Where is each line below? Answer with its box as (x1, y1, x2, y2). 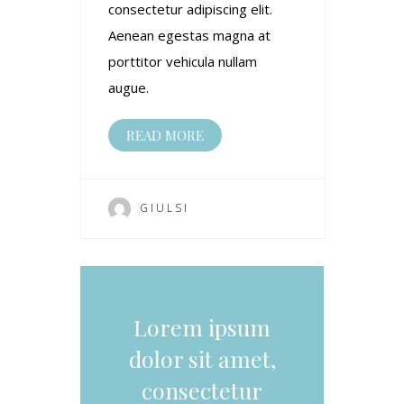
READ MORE (126, 125, 204, 144)
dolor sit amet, (128, 343, 276, 373)
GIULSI (140, 199, 189, 216)
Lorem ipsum (133, 311, 271, 342)
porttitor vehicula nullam (108, 51, 257, 70)
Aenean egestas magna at (108, 25, 271, 44)
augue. (108, 78, 149, 96)
